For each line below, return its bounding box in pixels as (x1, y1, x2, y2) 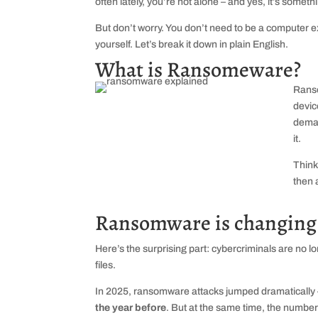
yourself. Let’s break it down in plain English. (95, 39, 289, 50)
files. (95, 260, 116, 271)
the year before (95, 302, 167, 314)
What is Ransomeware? (95, 55, 302, 84)
